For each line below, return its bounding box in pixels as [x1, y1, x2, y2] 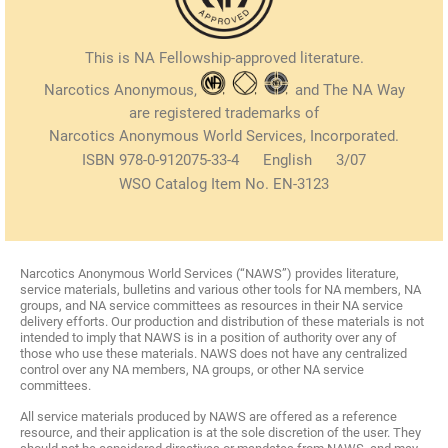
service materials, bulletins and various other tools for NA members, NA [20, 282, 421, 298]
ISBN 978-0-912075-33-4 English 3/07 [82, 151, 366, 170]
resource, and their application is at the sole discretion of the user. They [20, 424, 421, 440]
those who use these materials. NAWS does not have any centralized [20, 346, 407, 362]
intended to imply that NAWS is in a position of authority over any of [20, 330, 397, 346]
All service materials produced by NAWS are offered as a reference [20, 408, 397, 424]
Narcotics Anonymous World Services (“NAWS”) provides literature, [20, 266, 399, 282]
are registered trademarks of [129, 104, 319, 123]
